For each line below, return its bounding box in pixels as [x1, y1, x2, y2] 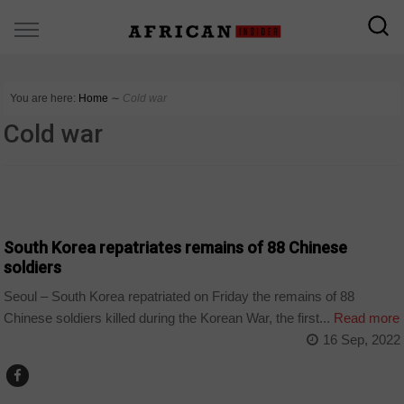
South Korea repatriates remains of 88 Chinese [4, 237, 348, 257]
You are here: [10, 92, 77, 105]
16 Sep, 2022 [322, 332, 400, 348]
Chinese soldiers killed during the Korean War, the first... [4, 310, 331, 326]
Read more [330, 310, 400, 326]
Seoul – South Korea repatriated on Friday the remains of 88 [4, 289, 355, 305]
